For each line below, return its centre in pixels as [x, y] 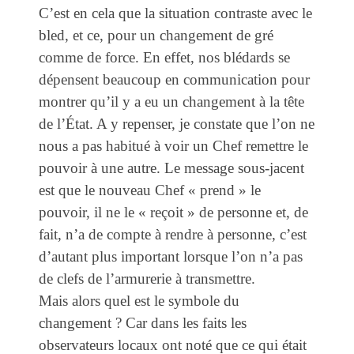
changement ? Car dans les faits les [143, 323]
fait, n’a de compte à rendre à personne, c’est [173, 235]
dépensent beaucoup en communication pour [174, 80]
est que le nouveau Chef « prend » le [150, 190]
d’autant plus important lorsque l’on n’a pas [171, 257]
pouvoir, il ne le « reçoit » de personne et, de [173, 213]
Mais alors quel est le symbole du [139, 301]
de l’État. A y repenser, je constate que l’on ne [177, 124]
